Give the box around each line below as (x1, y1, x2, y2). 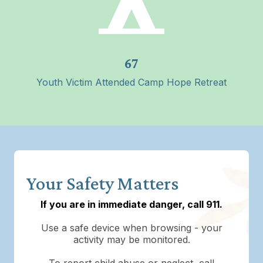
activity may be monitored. (73, 233, 190, 245)
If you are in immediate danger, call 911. (41, 198, 222, 210)
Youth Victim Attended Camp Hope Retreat (36, 76, 227, 88)
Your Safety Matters (26, 172, 179, 194)
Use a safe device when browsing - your (41, 221, 222, 234)
